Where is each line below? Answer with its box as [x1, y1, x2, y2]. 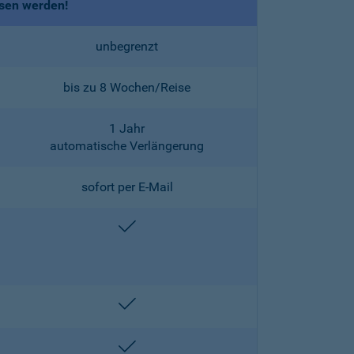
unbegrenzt [96, 39, 158, 54]
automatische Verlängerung [50, 138, 204, 153]
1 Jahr [109, 121, 145, 136]
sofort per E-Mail [81, 179, 173, 194]
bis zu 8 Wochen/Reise [63, 80, 190, 95]
